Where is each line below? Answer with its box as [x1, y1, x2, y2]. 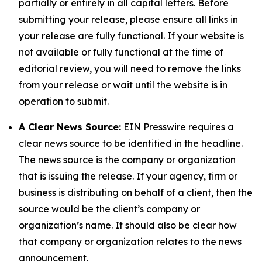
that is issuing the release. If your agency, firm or [19, 170, 237, 182]
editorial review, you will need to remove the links [19, 63, 241, 74]
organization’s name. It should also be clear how [19, 219, 237, 231]
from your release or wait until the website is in [19, 79, 227, 91]
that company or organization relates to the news [19, 236, 242, 247]
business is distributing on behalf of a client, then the [19, 187, 253, 198]
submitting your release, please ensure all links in [19, 13, 238, 25]
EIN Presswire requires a [121, 121, 234, 133]
